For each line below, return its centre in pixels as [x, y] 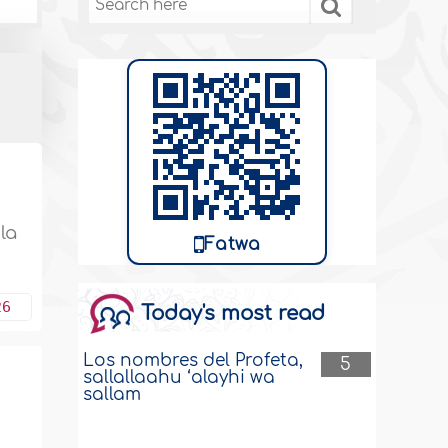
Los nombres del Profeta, [193, 360]
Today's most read [233, 313]
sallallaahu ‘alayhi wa [179, 377]
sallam [112, 394]
